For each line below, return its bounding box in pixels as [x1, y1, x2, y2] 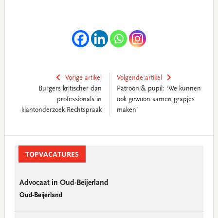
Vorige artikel [65, 75, 102, 82]
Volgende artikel [116, 75, 162, 82]
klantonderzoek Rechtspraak [21, 107, 102, 114]
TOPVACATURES [25, 149, 79, 159]
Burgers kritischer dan [38, 86, 102, 92]
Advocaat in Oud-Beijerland [19, 179, 109, 187]
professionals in [56, 96, 102, 103]
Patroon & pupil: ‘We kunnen [116, 86, 201, 92]
